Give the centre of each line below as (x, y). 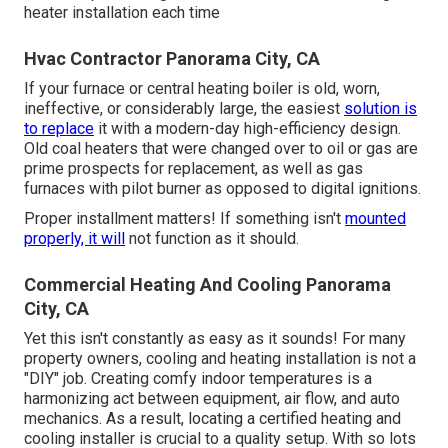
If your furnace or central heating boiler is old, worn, (202, 89)
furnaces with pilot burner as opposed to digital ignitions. (222, 189)
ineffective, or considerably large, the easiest (184, 109)
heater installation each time (122, 13)
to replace (59, 129)
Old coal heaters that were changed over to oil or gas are (221, 149)
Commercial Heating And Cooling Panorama (207, 285)
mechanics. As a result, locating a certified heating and (212, 419)
